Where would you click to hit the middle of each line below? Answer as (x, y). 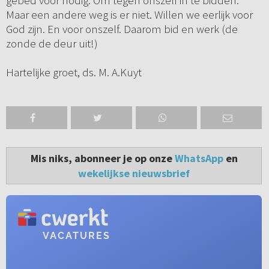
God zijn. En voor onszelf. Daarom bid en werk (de (122, 29)
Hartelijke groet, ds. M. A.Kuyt (74, 72)
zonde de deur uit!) (52, 44)
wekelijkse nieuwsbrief (134, 174)
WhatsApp (199, 159)
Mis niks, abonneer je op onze (102, 159)
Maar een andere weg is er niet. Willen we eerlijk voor (129, 15)
